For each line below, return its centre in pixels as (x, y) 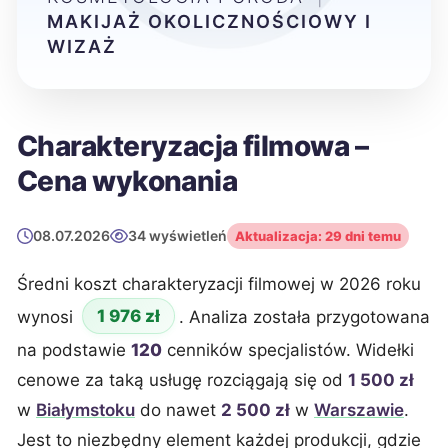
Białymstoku (85, 410)
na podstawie (74, 350)
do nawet (178, 410)
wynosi (47, 317)
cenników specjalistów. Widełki (288, 350)
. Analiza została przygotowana (304, 317)
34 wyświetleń (178, 235)
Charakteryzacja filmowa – (193, 146)
